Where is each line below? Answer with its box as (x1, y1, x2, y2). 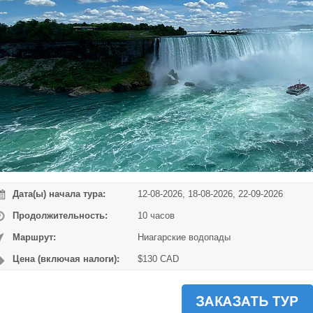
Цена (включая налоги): (7, 254, 119, 264)
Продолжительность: (7, 210, 108, 221)
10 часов (138, 210, 175, 221)
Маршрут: (7, 232, 56, 242)
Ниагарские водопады (138, 232, 231, 242)
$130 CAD (138, 254, 179, 264)
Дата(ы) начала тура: (7, 189, 105, 199)
